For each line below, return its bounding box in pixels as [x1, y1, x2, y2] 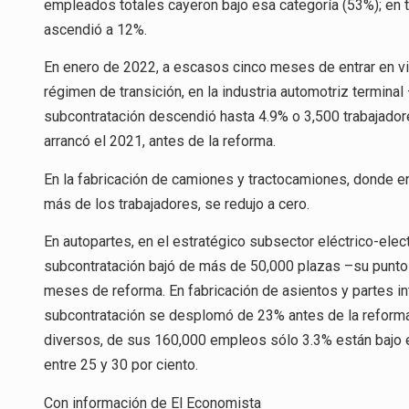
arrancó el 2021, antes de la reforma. [44, 132, 276, 151]
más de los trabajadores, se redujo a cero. [44, 194, 309, 213]
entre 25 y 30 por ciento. [44, 356, 198, 374]
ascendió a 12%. [44, 20, 147, 38]
